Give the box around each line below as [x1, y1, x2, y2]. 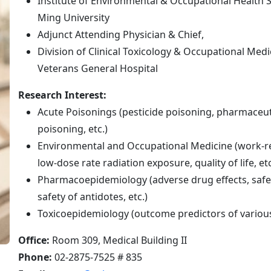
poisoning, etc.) [38, 122, 108, 136]
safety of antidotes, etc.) [38, 190, 148, 204]
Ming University [38, 11, 109, 25]
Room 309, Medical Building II [50, 233, 187, 247]
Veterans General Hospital [38, 62, 158, 76]
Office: [18, 233, 50, 247]
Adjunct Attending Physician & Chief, [38, 28, 204, 42]
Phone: [18, 250, 52, 264]
